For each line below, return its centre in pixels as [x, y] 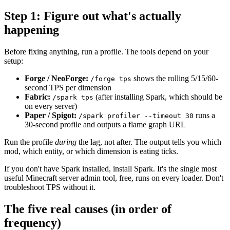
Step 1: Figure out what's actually [93, 16]
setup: [14, 61]
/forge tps [111, 79]
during [66, 142]
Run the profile [30, 142]
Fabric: [37, 97]
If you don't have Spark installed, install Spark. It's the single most [110, 168]
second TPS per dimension [68, 87]
